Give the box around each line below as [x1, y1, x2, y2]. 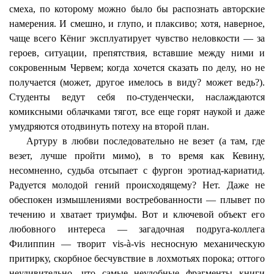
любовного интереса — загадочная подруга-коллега [9, 224, 265, 234]
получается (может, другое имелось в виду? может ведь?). [9, 77, 265, 87]
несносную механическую [144, 239, 265, 249]
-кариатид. [221, 165, 265, 176]
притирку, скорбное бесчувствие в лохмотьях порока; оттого [9, 253, 265, 264]
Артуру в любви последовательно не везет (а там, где [26, 136, 265, 146]
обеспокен [9, 194, 53, 205]
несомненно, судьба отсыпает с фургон [9, 165, 188, 176]
